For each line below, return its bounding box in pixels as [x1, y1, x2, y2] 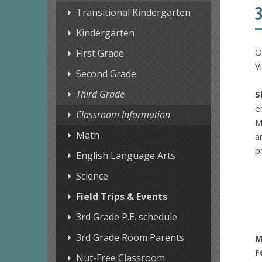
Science [75, 170, 108, 183]
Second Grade [75, 67, 136, 81]
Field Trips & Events [75, 190, 167, 204]
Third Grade [75, 88, 125, 101]
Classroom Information [75, 108, 170, 122]
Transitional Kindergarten [75, 6, 191, 19]
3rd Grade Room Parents [75, 231, 184, 244]
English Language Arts [75, 149, 175, 163]
